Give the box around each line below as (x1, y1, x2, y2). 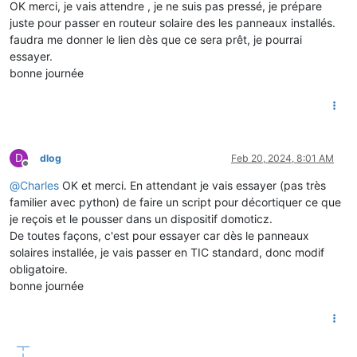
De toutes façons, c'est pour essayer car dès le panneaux (10, 228, 309, 242)
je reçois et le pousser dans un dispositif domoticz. (10, 211, 273, 226)
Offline (25, 163, 54, 175)
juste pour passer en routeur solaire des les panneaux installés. (10, 15, 335, 29)
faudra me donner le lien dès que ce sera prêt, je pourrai (10, 32, 302, 46)
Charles (20, 178, 59, 192)
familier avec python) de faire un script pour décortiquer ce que (10, 194, 341, 209)
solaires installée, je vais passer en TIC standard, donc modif (10, 245, 324, 259)
